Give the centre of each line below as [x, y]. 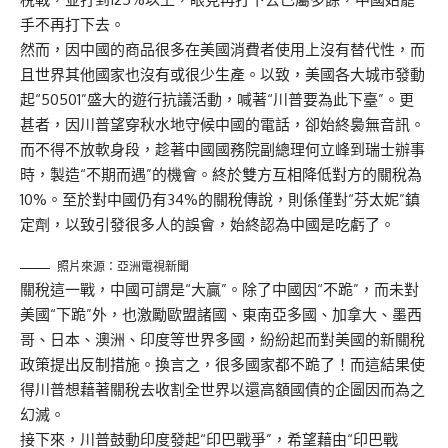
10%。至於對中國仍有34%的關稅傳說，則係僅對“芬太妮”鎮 [220, 200]
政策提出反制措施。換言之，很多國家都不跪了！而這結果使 [222, 365]
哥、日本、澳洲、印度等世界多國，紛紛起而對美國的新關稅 [222, 340]
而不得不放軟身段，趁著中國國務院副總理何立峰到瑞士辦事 [222, 150]
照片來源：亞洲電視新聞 [123, 267]
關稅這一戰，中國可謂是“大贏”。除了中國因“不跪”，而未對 [219, 290]
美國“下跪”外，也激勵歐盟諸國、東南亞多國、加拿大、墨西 [221, 315]
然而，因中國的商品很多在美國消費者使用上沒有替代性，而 [222, 50]
